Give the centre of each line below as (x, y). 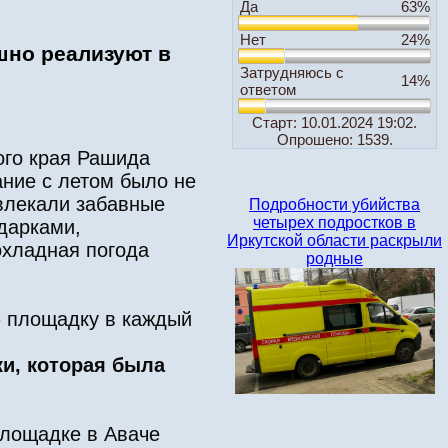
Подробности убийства (334, 204)
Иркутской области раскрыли (334, 240)
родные (334, 258)
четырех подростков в (334, 222)
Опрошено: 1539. (334, 139)
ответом (267, 89)
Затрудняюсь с (291, 72)
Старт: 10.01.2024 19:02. (334, 122)
